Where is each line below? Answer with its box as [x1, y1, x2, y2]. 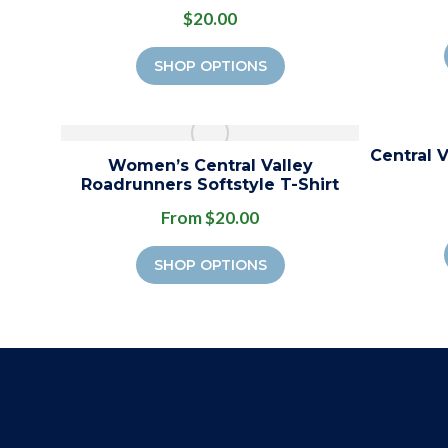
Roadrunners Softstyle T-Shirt [81, 175, 339, 195]
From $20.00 [161, 207, 259, 229]
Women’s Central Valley [107, 156, 313, 176]
